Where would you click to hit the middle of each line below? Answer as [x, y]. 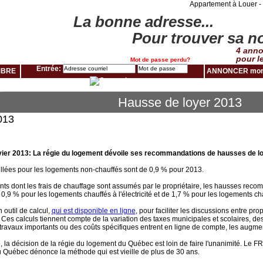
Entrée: [50, 69]
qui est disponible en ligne [93, 211]
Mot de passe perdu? [160, 60]
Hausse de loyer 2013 [180, 102]
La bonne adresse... [143, 22]
